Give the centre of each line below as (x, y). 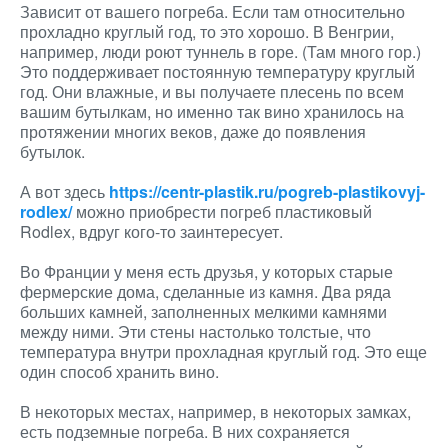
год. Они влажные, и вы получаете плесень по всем (212, 91)
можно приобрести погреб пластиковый (222, 211)
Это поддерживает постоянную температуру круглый (217, 71)
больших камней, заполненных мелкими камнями (203, 311)
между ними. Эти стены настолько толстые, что (195, 331)
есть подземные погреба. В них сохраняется (185, 431)
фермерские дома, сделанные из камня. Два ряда (205, 291)
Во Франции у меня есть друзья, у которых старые (206, 271)
